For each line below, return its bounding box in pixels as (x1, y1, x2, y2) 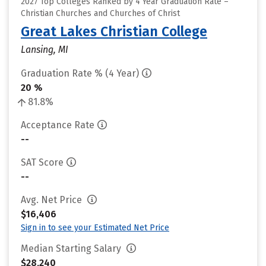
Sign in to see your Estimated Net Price (21, 223, 169, 233)
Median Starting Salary (21, 243, 123, 254)
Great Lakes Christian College (21, 23, 207, 40)
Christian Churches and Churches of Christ (21, 8, 180, 18)
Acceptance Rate (21, 119, 94, 131)
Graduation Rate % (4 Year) (21, 68, 139, 79)
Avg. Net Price (21, 194, 84, 205)
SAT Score (21, 157, 64, 168)
